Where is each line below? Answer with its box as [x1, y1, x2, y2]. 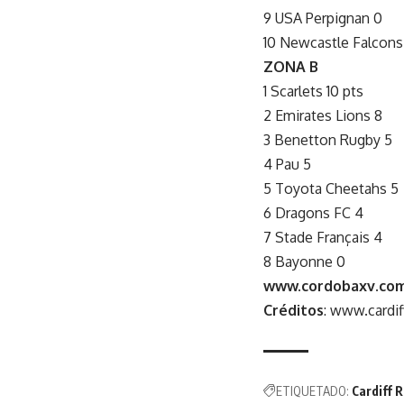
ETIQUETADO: [276, 382, 349, 399]
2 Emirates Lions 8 [263, 106, 382, 124]
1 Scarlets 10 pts [263, 81, 363, 100]
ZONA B [263, 57, 318, 76]
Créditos [263, 300, 324, 319]
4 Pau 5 [263, 154, 311, 173]
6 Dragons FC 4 [263, 203, 363, 222]
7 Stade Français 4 [263, 227, 382, 246]
